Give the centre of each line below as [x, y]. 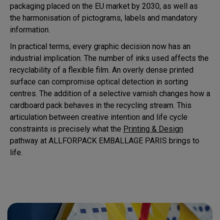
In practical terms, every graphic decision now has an [100, 46]
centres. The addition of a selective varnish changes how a [110, 93]
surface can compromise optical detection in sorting [99, 82]
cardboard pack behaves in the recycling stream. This [101, 105]
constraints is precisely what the [67, 129]
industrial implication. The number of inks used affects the [109, 58]
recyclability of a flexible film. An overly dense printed [102, 70]
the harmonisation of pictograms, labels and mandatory [104, 18]
